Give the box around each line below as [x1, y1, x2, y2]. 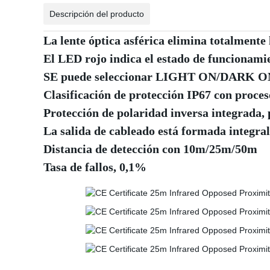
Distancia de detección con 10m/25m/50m [43, 142, 257, 155]
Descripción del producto [49, 9, 144, 19]
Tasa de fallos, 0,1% [43, 160, 146, 174]
